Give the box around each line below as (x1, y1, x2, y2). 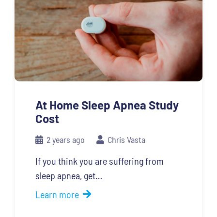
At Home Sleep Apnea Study (35, 98, 179, 112)
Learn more (35, 188, 79, 201)
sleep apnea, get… (35, 170, 102, 182)
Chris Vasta (108, 134, 146, 145)
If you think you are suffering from (35, 155, 164, 167)
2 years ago (46, 134, 85, 145)
